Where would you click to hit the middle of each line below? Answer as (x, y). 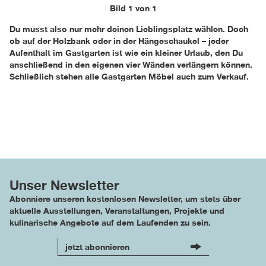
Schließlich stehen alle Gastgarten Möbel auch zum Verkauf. (129, 77)
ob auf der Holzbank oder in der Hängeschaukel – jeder (119, 41)
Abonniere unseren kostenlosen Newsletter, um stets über (125, 199)
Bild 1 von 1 (133, 8)
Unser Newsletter (64, 186)
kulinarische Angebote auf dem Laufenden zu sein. (110, 223)
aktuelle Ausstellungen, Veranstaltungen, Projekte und (117, 211)
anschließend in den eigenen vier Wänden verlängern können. (131, 65)
